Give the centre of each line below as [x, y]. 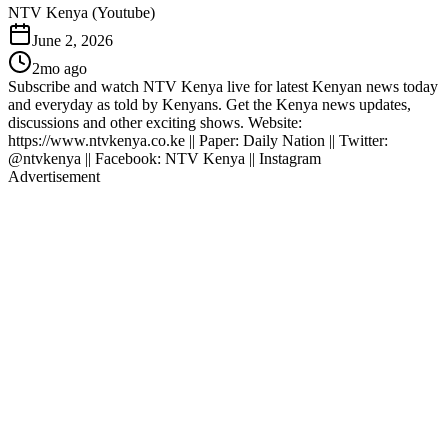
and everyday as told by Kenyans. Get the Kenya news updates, [209, 104]
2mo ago [59, 68]
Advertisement [54, 176]
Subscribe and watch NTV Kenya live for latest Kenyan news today [223, 86]
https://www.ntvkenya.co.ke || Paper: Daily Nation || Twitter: [198, 140]
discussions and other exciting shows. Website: [155, 122]
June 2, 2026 [72, 40]
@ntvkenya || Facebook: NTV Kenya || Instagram [164, 158]
